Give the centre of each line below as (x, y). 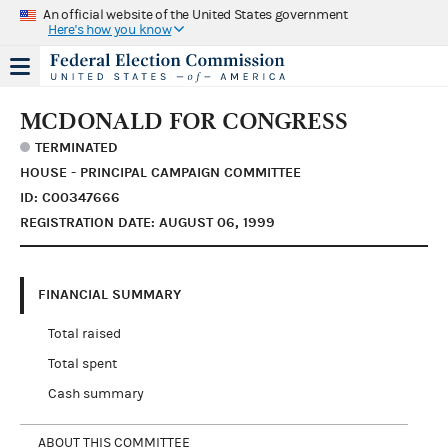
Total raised (84, 333)
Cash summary (95, 393)
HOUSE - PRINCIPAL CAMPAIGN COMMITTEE (160, 172)
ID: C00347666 (70, 197)
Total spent (82, 363)
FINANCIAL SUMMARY (109, 294)
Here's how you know (110, 29)
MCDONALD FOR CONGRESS (184, 120)
